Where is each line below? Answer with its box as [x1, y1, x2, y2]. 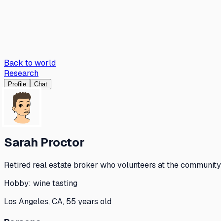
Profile [8, 80, 26, 88]
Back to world [4, 58, 56, 68]
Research [4, 68, 38, 78]
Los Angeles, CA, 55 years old [4, 196, 111, 207]
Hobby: [4, 178, 33, 188]
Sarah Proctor [4, 134, 84, 150]
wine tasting [33, 178, 77, 188]
